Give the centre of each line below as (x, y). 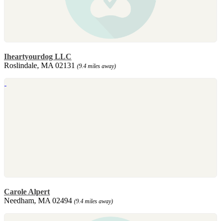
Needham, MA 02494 (39, 200)
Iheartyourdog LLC (38, 56)
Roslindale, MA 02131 (40, 65)
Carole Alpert (27, 191)
